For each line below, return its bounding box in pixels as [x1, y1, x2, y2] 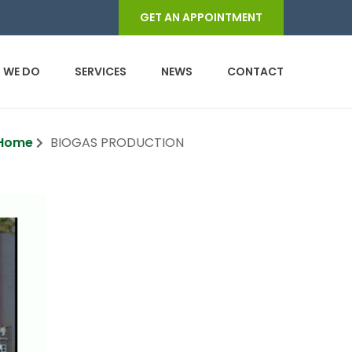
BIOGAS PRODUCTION [50, 134, 184, 152]
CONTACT [227, 64, 284, 79]
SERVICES [75, 64, 126, 79]
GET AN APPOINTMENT [140, 9, 262, 25]
